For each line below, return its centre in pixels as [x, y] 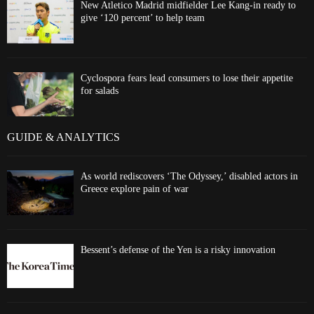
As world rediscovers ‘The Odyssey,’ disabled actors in [189, 177]
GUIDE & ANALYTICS [63, 137]
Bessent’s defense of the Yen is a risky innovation [178, 250]
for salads [100, 90]
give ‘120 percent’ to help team [143, 18]
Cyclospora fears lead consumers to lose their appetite [187, 78]
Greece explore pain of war [135, 189]
